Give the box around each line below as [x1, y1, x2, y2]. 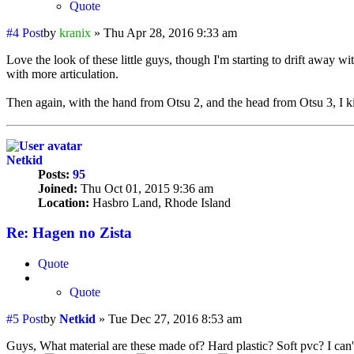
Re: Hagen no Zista [6, 224, 132, 242]
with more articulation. [6, 66, 119, 81]
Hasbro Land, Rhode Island [89, 195, 231, 209]
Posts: [38, 167, 70, 181]
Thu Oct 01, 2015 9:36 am [77, 181, 213, 195]
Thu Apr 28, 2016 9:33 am [104, 25, 237, 40]
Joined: [38, 181, 77, 195]
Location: [38, 195, 89, 209]
